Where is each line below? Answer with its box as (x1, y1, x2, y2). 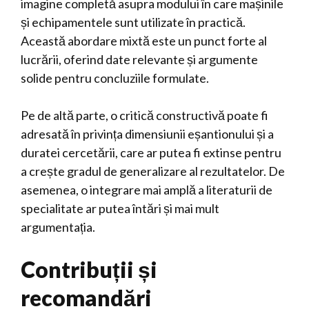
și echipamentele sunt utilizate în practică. (21, 14, 246, 30)
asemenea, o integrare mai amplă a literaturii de (21, 182, 272, 197)
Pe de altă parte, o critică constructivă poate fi (21, 108, 268, 123)
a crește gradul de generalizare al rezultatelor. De (21, 163, 285, 179)
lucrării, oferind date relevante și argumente (21, 52, 258, 67)
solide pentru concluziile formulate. (21, 70, 209, 86)
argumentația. (21, 219, 95, 235)
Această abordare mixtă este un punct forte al (21, 33, 267, 48)
